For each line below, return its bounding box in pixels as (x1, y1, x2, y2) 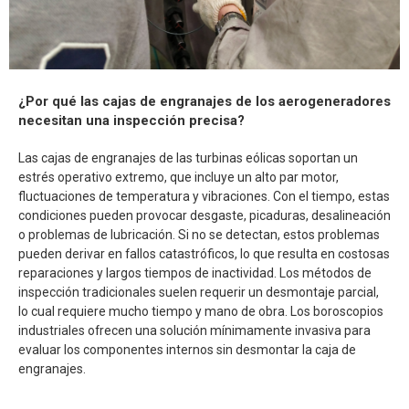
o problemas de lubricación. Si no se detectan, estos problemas (18, 226, 380, 242)
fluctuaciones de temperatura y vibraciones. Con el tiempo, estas (18, 188, 390, 204)
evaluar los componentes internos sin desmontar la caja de (18, 341, 356, 357)
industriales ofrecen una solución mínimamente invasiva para (18, 322, 371, 338)
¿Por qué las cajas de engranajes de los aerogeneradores (18, 92, 391, 110)
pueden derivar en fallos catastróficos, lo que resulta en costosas (18, 246, 390, 261)
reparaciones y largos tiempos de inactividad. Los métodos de (18, 265, 372, 280)
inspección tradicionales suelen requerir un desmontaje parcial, (18, 284, 379, 299)
